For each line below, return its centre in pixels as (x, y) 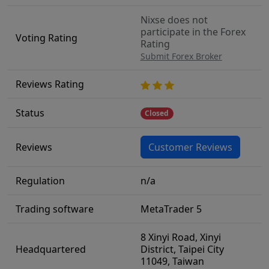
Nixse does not (174, 20)
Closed (157, 113)
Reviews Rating (50, 84)
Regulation (40, 181)
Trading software (54, 209)
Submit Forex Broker (181, 56)
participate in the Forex (193, 32)
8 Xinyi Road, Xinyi (180, 237)
